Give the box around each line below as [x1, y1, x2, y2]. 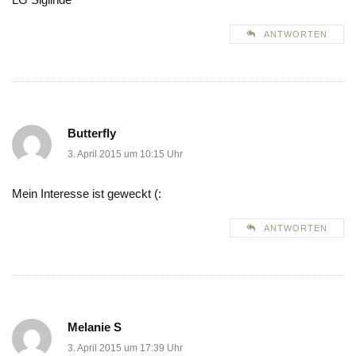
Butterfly [68, 126, 116, 141]
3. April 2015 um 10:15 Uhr [68, 149, 183, 161]
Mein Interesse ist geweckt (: [12, 187, 161, 201]
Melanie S [68, 320, 122, 335]
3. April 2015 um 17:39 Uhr [68, 342, 183, 354]
